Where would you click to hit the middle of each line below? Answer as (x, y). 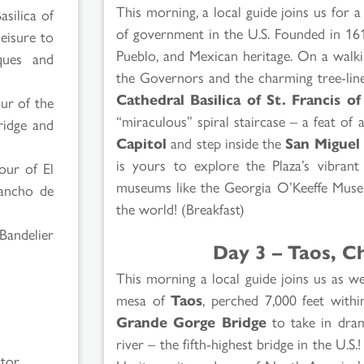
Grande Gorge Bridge (191, 321)
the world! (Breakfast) (180, 208)
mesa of (144, 299)
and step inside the (226, 142)
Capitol (141, 142)
